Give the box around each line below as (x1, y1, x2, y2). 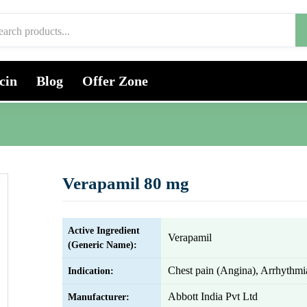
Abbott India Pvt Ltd (168, 291, 258, 302)
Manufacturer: (68, 292, 130, 302)
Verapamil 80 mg (62, 174, 189, 193)
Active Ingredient (68, 225, 140, 236)
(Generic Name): (68, 240, 137, 250)
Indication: (68, 266, 114, 276)
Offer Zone (82, 73, 148, 88)
